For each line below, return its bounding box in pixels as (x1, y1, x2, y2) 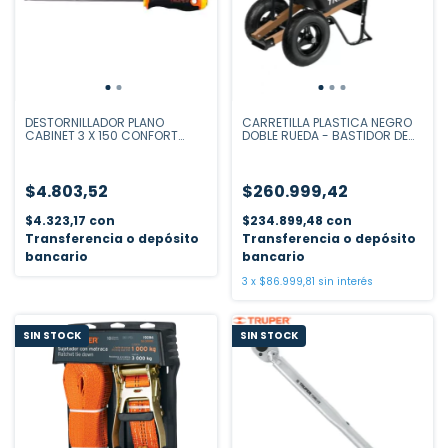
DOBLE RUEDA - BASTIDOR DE (241, 126, 408, 144)
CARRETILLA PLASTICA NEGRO (241, 113, 412, 131)
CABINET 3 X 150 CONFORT (25, 126, 178, 144)
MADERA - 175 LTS (241, 139, 345, 157)
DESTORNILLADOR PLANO (25, 113, 164, 131)
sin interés (317, 273, 373, 289)
